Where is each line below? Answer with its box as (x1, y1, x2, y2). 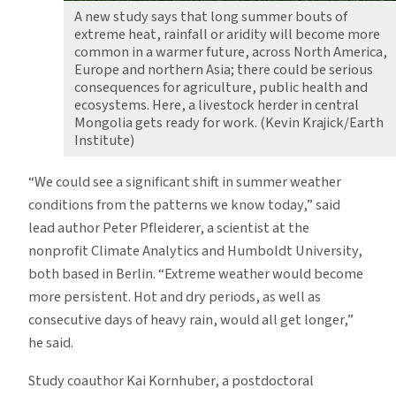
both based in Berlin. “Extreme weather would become (28, 263, 363, 286)
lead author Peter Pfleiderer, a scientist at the (28, 217, 309, 240)
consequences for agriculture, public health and (74, 77, 368, 99)
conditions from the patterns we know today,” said (28, 194, 340, 217)
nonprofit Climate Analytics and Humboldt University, (28, 240, 362, 263)
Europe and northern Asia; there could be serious (74, 59, 373, 81)
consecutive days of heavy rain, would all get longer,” (28, 309, 354, 331)
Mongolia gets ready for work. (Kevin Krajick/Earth (74, 112, 384, 134)
